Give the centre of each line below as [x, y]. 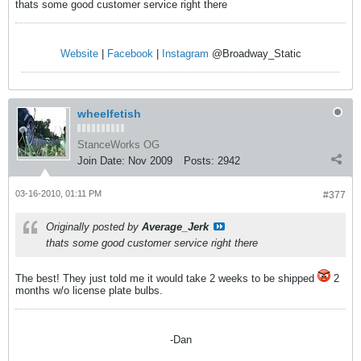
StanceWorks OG [118, 145]
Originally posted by [94, 227]
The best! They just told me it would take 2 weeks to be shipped [166, 278]
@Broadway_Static [255, 54]
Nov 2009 [150, 161]
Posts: [199, 161]
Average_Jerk [175, 227]
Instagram [185, 54]
